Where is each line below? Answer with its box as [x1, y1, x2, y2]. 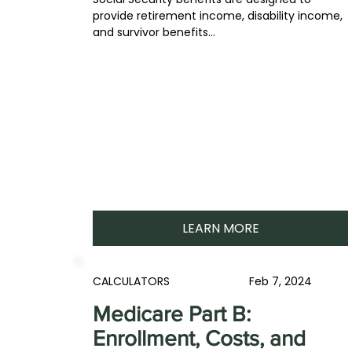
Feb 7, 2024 [248, 273, 312, 289]
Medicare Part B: [93, 302, 251, 326]
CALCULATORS [93, 273, 170, 289]
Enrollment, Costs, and [93, 326, 306, 350]
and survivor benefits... [93, 24, 216, 40]
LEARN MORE [181, 218, 259, 237]
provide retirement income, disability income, [93, 8, 343, 24]
